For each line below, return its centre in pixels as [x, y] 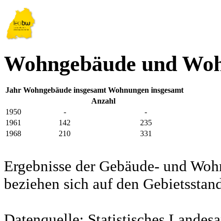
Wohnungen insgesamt [146, 90]
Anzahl [103, 101]
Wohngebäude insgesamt [65, 90]
